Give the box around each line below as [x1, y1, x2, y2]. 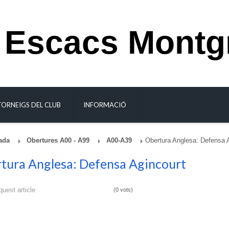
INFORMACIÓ [83, 101, 126, 109]
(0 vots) [113, 186, 133, 193]
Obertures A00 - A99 [26, 136, 89, 144]
